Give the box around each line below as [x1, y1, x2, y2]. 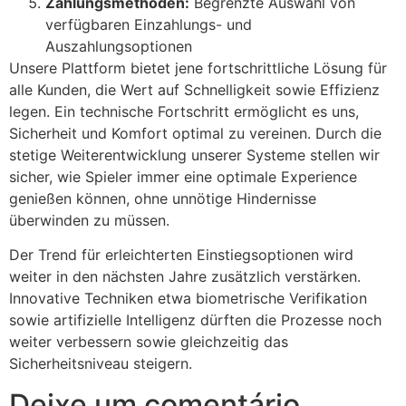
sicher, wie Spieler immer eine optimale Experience [9, 167, 357, 186]
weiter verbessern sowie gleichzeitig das [9, 333, 288, 352]
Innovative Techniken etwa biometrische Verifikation [9, 289, 367, 308]
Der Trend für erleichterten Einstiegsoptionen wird [9, 246, 353, 265]
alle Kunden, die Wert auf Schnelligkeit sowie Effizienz [9, 80, 380, 99]
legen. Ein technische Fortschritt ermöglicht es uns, [9, 101, 359, 121]
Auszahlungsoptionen [45, 36, 192, 55]
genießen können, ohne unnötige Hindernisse [9, 188, 316, 208]
